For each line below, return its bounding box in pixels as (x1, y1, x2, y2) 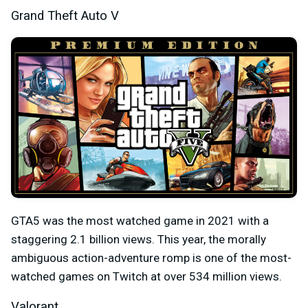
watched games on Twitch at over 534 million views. (11, 269, 282, 283)
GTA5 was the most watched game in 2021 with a (11, 213, 269, 228)
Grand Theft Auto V (11, 8, 119, 23)
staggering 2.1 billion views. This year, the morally (11, 232, 266, 246)
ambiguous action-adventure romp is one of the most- (11, 250, 291, 265)
